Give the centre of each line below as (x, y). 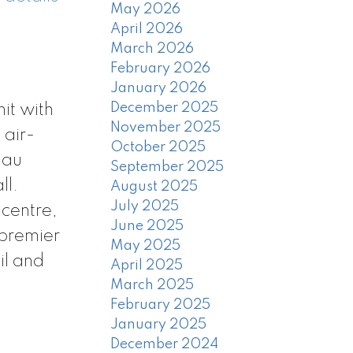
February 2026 (161, 69)
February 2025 (161, 305)
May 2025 (146, 246)
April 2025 (147, 266)
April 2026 (147, 30)
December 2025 (165, 108)
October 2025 (158, 148)
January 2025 (159, 325)
